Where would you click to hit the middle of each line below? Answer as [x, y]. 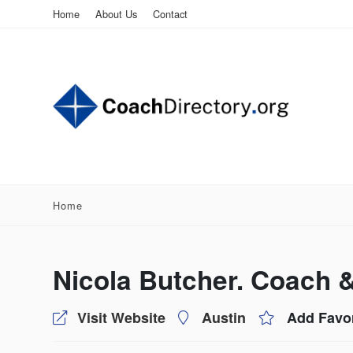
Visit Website [121, 318]
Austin [224, 318]
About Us [116, 14]
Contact [170, 14]
